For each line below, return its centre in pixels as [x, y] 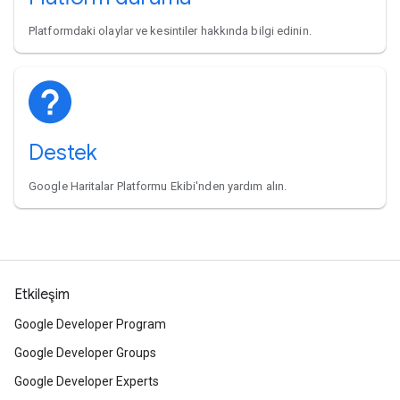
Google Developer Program [90, 324]
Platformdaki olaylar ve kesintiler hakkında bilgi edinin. [170, 30]
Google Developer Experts [87, 381]
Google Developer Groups [85, 352]
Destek [63, 152]
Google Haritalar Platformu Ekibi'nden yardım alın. [158, 186]
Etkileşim [42, 294]
